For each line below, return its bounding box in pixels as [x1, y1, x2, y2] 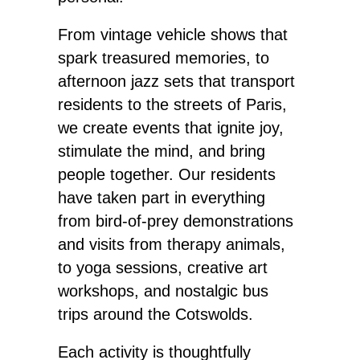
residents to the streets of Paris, [58, 96, 287, 113]
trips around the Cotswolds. [58, 305, 253, 323]
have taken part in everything [58, 189, 265, 207]
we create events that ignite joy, [58, 119, 284, 137]
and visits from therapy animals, [58, 235, 285, 253]
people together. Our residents [58, 166, 276, 183]
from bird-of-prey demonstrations [58, 212, 293, 230]
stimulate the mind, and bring [58, 142, 265, 160]
